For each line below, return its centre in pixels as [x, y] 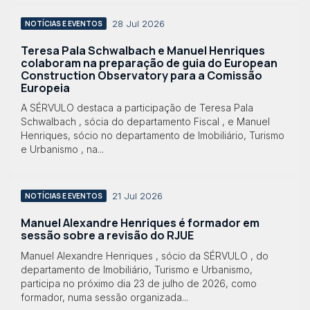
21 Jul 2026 [137, 196]
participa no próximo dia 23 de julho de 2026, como [139, 283]
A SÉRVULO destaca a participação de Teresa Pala [137, 108]
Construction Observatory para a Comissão [142, 75]
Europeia [45, 88]
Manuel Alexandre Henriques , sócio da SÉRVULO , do [145, 255]
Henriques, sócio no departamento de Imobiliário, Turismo [153, 136]
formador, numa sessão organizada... [104, 297]
